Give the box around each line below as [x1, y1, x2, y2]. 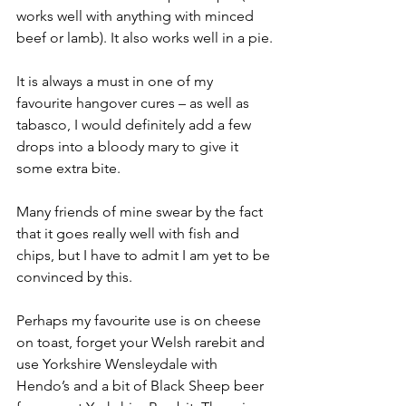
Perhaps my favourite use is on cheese [16, 312, 265, 330]
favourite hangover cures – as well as [16, 94, 253, 112]
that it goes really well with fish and [16, 225, 243, 243]
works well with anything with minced [16, 7, 257, 25]
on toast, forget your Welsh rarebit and [16, 333, 268, 352]
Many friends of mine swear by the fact [16, 203, 266, 221]
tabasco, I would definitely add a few [16, 116, 255, 134]
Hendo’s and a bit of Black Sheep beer [16, 377, 267, 395]
